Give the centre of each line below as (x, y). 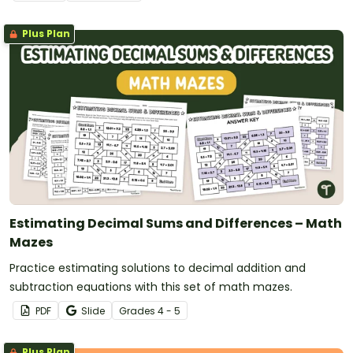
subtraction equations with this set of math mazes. (151, 286)
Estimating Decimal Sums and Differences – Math (176, 223)
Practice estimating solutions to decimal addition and (158, 268)
